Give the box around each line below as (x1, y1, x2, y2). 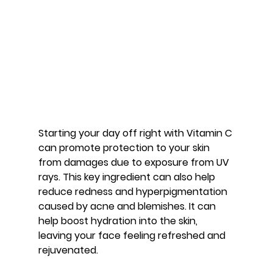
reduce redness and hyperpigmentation (38, 185, 230, 199)
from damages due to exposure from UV (38, 155, 232, 170)
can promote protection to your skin (38, 141, 212, 155)
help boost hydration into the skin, (38, 214, 200, 229)
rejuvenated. (38, 243, 98, 258)
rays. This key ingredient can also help (38, 170, 218, 185)
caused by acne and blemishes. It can (38, 199, 218, 214)
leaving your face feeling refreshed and (38, 229, 228, 243)
